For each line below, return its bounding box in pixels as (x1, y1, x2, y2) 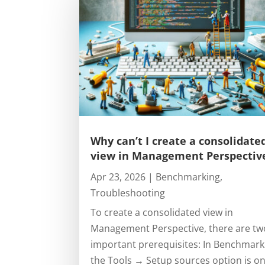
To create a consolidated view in (91, 206, 234, 219)
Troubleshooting (91, 186, 166, 200)
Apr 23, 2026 (91, 170, 146, 184)
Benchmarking (156, 170, 221, 184)
